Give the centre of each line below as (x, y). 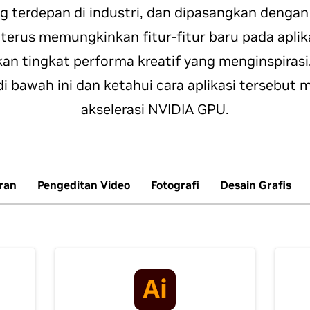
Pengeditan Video (84, 185)
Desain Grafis (256, 185)
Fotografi (175, 185)
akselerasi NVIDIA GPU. (155, 109)
